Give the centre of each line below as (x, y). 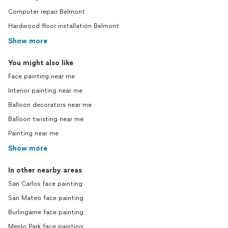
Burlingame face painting (46, 212)
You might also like (41, 63)
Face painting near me (41, 76)
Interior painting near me (45, 91)
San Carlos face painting (45, 184)
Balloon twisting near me (46, 119)
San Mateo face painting (46, 198)
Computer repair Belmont (47, 12)
